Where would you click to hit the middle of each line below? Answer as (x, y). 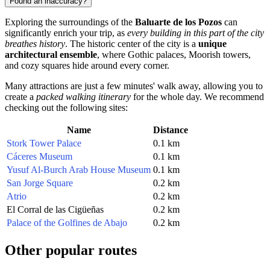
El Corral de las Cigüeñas (55, 209)
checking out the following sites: (66, 107)
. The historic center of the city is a (132, 43)
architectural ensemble (51, 54)
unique (212, 43)
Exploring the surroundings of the (70, 22)
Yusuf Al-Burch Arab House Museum (79, 169)
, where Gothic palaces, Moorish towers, (174, 54)
